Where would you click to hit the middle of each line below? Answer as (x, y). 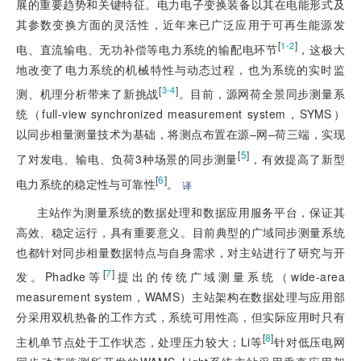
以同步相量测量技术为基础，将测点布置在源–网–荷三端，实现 (180, 134)
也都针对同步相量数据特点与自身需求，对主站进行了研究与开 (180, 252)
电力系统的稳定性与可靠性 (86, 183)
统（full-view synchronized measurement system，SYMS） (180, 114)
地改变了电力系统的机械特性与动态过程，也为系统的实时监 (180, 69)
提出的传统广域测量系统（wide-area (230, 277)
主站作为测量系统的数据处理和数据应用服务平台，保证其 (191, 212)
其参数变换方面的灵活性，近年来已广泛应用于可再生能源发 (180, 24)
